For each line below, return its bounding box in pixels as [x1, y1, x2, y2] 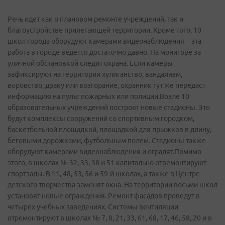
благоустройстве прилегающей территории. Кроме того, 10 [8, 26, 201, 34]
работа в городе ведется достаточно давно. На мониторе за [8, 48, 201, 56]
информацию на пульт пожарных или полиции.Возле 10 [8, 92, 189, 100]
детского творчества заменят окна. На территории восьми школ [8, 181, 217, 189]
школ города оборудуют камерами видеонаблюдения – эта [8, 37, 201, 45]
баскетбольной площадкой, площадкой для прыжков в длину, [8, 126, 211, 134]
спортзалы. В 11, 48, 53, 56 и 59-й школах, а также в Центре [8, 170, 200, 178]
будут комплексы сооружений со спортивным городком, [8, 115, 194, 123]
